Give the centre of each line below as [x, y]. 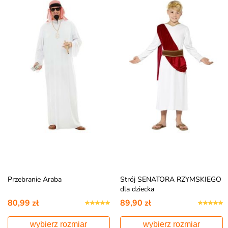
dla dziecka [137, 189]
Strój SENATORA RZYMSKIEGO [171, 179]
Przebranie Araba [34, 179]
